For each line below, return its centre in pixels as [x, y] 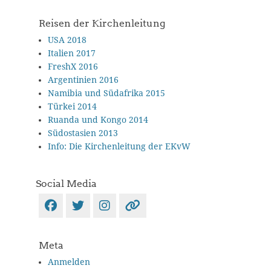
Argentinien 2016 [83, 80]
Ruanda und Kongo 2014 [98, 119]
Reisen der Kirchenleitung [102, 23]
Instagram [151, 204]
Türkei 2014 [72, 106]
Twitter [116, 204]
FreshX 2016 [73, 66]
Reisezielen [61, 18]
